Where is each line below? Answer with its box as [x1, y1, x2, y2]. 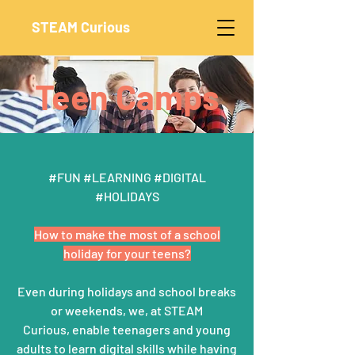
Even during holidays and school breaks [17, 284, 236, 299]
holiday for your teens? [63, 246, 191, 261]
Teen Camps [34, 76, 219, 117]
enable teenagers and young [72, 322, 231, 337]
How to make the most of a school [33, 227, 220, 242]
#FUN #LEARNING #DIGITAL [48, 170, 206, 185]
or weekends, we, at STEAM [51, 303, 203, 318]
